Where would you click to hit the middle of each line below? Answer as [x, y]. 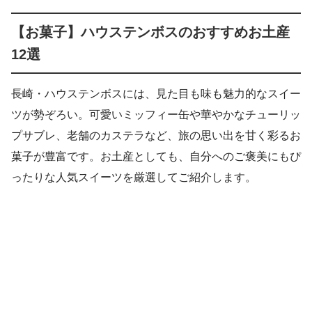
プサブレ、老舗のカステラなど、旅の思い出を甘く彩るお [156, 136]
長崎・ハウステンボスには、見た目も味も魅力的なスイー [156, 94]
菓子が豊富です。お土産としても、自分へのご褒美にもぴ [156, 157]
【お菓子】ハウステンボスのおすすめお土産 [150, 32]
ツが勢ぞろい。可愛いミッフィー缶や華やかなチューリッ [156, 115]
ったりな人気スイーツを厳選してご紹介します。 [134, 178]
